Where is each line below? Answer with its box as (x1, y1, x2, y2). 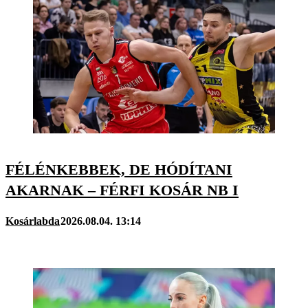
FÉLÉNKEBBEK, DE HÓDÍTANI (5, 160, 232, 178)
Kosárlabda (5, 215, 60, 228)
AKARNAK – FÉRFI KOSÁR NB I (5, 181, 239, 199)
